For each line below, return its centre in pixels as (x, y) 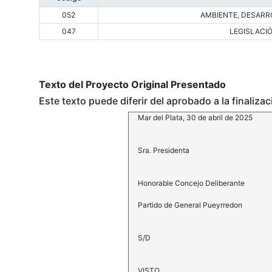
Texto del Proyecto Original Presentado (132, 85)
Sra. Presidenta (163, 151)
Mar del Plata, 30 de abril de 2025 (195, 118)
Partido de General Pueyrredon (190, 205)
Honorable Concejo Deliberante (191, 183)
